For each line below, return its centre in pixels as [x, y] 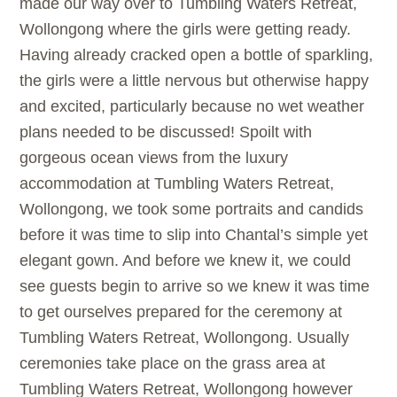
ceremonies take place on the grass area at [173, 364]
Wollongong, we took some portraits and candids [192, 210]
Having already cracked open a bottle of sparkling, [197, 55]
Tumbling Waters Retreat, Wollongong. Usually [185, 338]
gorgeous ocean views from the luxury [154, 158]
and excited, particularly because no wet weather [192, 107]
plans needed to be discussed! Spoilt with [166, 132]
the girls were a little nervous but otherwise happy [195, 81]
